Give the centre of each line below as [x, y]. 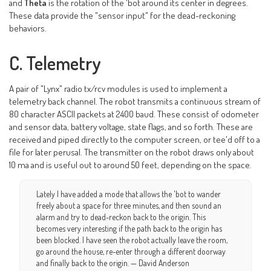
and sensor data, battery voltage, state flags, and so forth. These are [131, 127]
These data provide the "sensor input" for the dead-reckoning [122, 15]
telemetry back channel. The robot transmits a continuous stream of [135, 101]
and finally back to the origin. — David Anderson [113, 263]
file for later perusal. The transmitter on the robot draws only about [132, 152]
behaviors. [28, 28]
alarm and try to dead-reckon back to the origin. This [121, 217]
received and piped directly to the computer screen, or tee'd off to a [135, 139]
